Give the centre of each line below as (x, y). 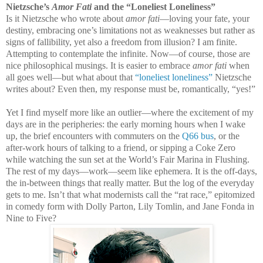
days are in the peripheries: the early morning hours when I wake (126, 124)
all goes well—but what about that (70, 77)
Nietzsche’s (29, 7)
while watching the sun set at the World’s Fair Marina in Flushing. (128, 160)
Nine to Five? (31, 218)
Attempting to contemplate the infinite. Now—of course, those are (128, 54)
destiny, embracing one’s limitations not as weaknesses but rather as (130, 31)
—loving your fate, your (205, 19)
